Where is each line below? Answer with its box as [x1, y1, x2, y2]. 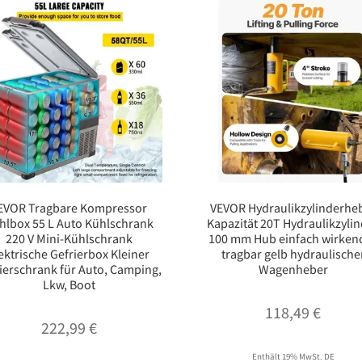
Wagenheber [258, 261, 328, 278]
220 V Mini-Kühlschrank [5, 230, 133, 247]
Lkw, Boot [42, 276, 95, 293]
